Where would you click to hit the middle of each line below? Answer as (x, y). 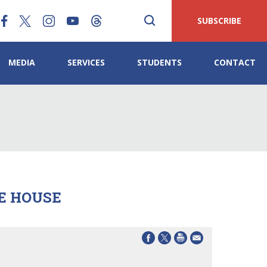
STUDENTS (159, 62)
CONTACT (235, 62)
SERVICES (86, 62)
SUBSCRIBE (219, 21)
